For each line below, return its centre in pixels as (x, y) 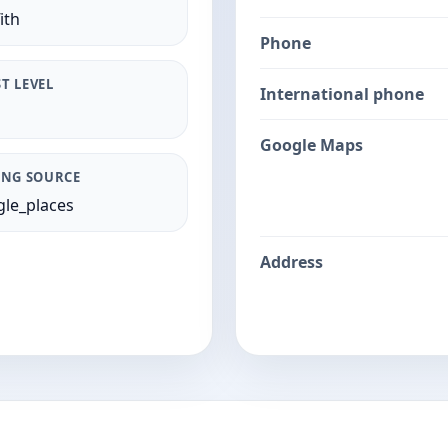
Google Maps (311, 145)
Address (291, 262)
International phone (342, 94)
